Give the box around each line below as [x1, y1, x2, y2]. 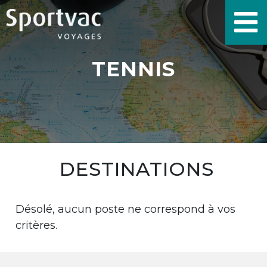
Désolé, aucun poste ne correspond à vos [15, 203, 236, 216]
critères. [15, 219, 58, 232]
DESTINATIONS [59, 157, 214, 181]
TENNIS [92, 57, 175, 82]
